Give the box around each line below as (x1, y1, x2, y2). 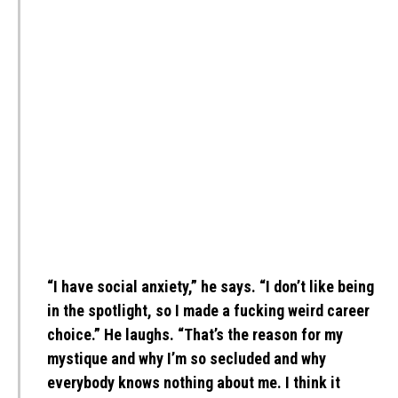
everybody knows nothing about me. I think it (47, 373, 340, 392)
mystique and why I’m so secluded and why (47, 349, 326, 368)
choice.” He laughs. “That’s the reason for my (47, 325, 343, 344)
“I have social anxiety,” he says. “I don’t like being (47, 277, 374, 296)
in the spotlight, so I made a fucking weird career (47, 301, 370, 320)
